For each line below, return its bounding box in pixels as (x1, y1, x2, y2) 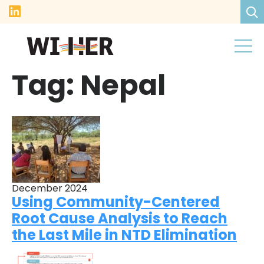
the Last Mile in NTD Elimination (12, 225, 237, 245)
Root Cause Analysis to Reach (12, 208, 227, 228)
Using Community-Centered (12, 192, 220, 212)
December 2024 (12, 181, 88, 195)
